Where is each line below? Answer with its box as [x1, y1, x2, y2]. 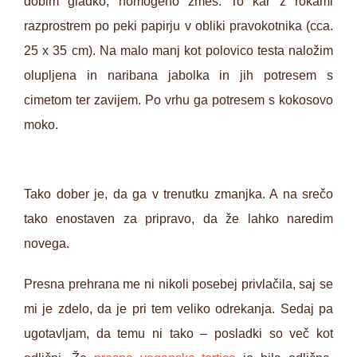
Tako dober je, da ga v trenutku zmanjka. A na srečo [24, 186, 333, 201]
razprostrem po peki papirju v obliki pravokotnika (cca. [24, 18, 333, 33]
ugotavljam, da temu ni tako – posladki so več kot [24, 326, 333, 340]
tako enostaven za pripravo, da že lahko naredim [24, 211, 333, 226]
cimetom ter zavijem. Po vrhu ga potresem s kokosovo [24, 92, 333, 107]
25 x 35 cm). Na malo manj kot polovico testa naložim [24, 43, 333, 57]
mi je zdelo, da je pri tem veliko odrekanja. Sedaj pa [24, 301, 333, 316]
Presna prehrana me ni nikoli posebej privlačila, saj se [24, 277, 333, 291]
